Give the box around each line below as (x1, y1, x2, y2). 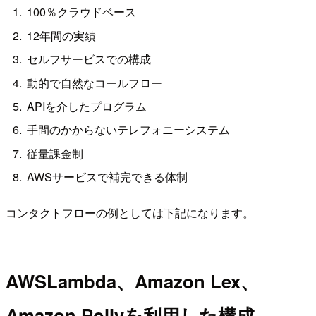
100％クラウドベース (27, 4, 137, 20)
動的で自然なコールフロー (27, 74, 163, 91)
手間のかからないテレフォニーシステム (27, 121, 231, 138)
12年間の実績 (27, 27, 97, 44)
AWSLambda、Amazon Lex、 (6, 268, 259, 295)
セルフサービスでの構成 (27, 51, 152, 68)
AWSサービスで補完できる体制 (27, 169, 188, 186)
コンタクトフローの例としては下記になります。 (6, 204, 254, 221)
